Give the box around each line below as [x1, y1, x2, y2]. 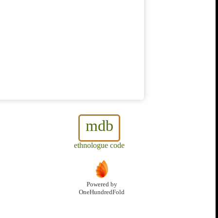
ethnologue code [74, 141, 125, 150]
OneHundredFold [79, 189, 125, 196]
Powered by [86, 181, 117, 188]
